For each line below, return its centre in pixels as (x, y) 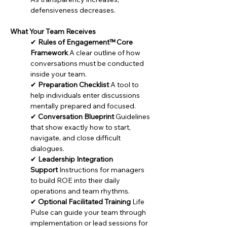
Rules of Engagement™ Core (86, 42)
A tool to (125, 85)
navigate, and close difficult (76, 138)
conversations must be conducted (88, 63)
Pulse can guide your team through (89, 212)
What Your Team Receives (53, 31)
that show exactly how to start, (81, 127)
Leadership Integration (76, 159)
